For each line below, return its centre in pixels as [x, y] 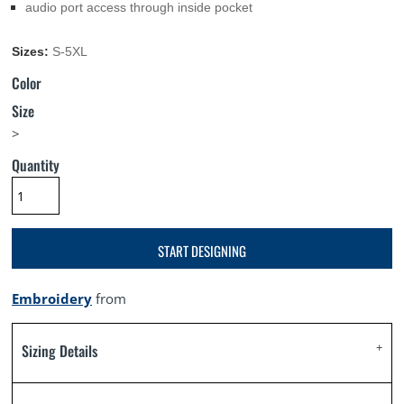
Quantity [36, 165]
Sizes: [30, 51]
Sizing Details [60, 351]
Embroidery [52, 298]
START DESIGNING [202, 250]
